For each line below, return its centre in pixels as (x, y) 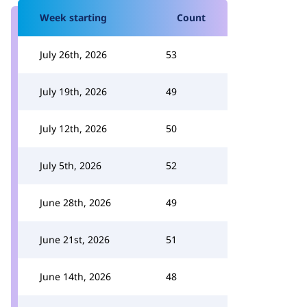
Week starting (73, 17)
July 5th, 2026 (71, 165)
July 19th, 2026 (73, 91)
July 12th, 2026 (73, 128)
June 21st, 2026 (75, 240)
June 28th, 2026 (75, 202)
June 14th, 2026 (75, 277)
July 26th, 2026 (73, 54)
